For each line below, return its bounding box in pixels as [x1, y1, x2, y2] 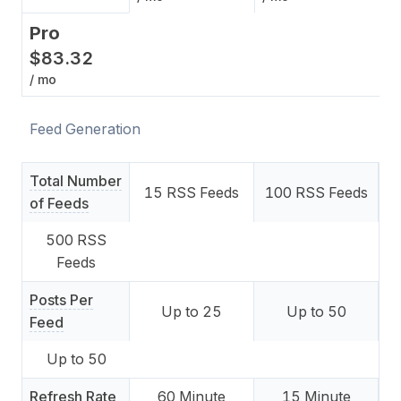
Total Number [30, 172, 122, 190]
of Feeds [30, 194, 89, 212]
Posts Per [30, 291, 93, 309]
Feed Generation [30, 120, 141, 138]
